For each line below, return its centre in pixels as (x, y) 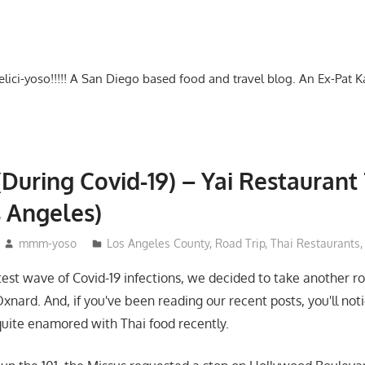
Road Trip (240, 243)
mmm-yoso (47, 243)
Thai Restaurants (315, 243)
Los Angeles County (158, 243)
